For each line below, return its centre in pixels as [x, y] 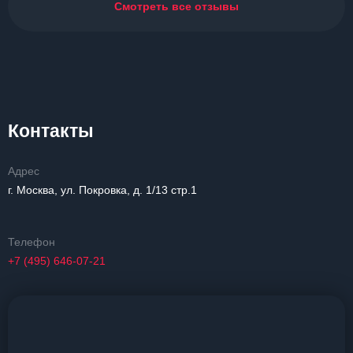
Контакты [51, 131]
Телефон [32, 242]
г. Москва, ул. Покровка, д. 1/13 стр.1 [102, 190]
